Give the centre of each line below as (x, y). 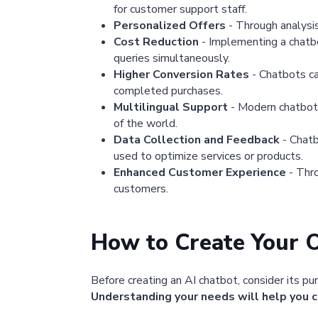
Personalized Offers (170, 26)
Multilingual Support (171, 108)
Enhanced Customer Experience (200, 173)
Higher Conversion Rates (181, 75)
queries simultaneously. (172, 59)
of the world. (146, 124)
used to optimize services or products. (208, 157)
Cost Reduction (156, 42)
